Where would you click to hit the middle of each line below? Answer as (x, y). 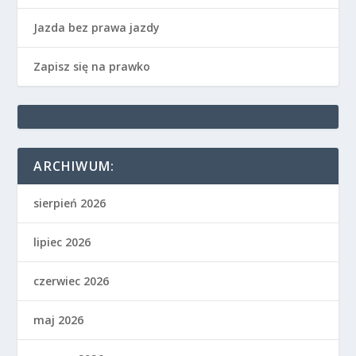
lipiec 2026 (62, 242)
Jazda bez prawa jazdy (97, 27)
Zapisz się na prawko (92, 66)
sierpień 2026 (70, 203)
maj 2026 (59, 319)
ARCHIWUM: (74, 166)
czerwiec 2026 (72, 281)
